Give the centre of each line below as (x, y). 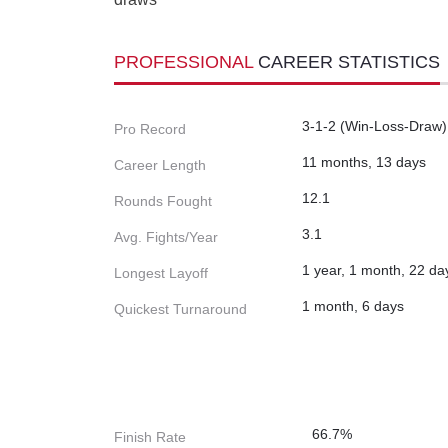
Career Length (160, 165)
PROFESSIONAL (186, 62)
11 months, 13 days (364, 162)
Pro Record (150, 129)
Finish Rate (150, 437)
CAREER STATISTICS (349, 62)
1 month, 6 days (353, 306)
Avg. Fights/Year (166, 237)
